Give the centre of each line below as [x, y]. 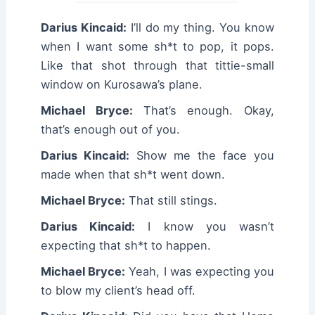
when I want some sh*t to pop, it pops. [157, 47]
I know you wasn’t [205, 227]
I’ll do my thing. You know [200, 28]
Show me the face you [202, 156]
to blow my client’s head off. [118, 291]
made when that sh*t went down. [133, 175]
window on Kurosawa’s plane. [122, 85]
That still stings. [172, 201]
